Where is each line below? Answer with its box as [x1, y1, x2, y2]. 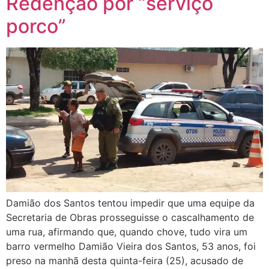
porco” [6, 14, 66, 38]
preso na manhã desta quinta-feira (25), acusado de [6, 254, 243, 267]
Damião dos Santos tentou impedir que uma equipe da [6, 196, 255, 209]
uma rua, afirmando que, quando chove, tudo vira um [6, 225, 247, 238]
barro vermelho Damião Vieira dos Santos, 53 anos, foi [6, 240, 256, 252]
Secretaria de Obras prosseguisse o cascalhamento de [6, 211, 254, 223]
